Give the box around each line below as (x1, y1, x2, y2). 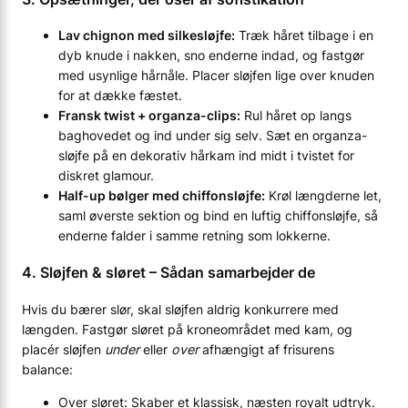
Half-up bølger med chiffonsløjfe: (58, 188, 265, 204)
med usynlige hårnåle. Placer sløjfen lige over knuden (58, 67, 374, 84)
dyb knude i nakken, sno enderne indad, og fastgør (58, 47, 364, 64)
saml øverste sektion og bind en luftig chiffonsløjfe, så (58, 208, 378, 224)
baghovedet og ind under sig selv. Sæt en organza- (58, 127, 367, 144)
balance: (22, 361, 73, 377)
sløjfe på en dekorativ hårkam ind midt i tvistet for (58, 148, 354, 164)
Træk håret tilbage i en (235, 27, 373, 44)
